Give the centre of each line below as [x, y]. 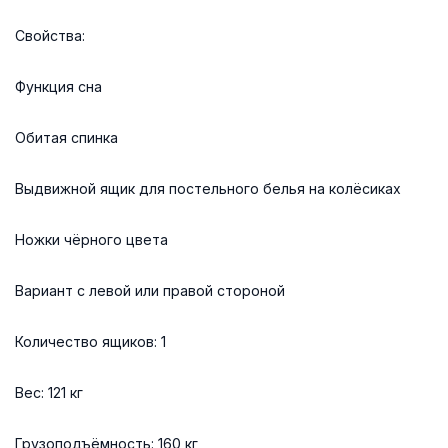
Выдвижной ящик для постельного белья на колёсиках [208, 188]
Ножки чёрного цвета [91, 239]
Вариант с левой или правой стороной [150, 290]
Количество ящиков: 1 [90, 341]
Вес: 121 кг [49, 392]
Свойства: [50, 35]
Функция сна [58, 86]
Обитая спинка [66, 137]
